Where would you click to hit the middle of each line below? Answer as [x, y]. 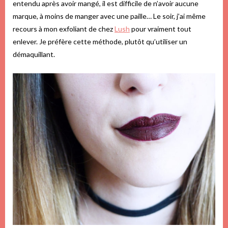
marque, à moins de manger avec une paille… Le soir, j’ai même [109, 16]
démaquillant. [34, 54]
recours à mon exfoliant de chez [64, 28]
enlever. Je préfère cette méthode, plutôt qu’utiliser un [100, 41]
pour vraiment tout [161, 28]
